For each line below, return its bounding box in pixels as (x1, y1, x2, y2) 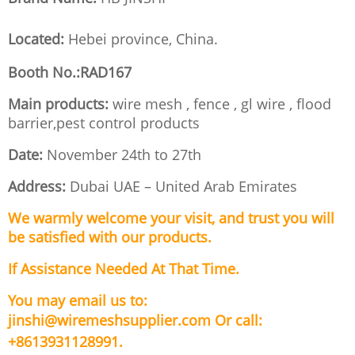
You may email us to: (8, 290, 147, 310)
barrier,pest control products (8, 113, 204, 132)
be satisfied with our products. (8, 227, 212, 246)
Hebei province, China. (64, 29, 218, 48)
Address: (8, 176, 66, 196)
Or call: (215, 310, 262, 330)
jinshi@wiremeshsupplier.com (8, 310, 215, 330)
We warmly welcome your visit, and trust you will (8, 208, 334, 227)
